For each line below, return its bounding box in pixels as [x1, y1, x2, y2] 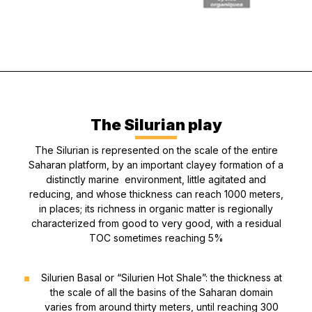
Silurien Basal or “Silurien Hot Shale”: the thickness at [41, 272, 283, 284]
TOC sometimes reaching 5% [88, 232, 224, 244]
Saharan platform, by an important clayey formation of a [29, 159, 283, 171]
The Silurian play [90, 116, 222, 134]
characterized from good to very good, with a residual [31, 217, 281, 230]
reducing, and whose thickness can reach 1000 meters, [29, 188, 283, 201]
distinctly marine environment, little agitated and [46, 173, 266, 186]
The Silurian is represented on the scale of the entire [34, 144, 278, 157]
